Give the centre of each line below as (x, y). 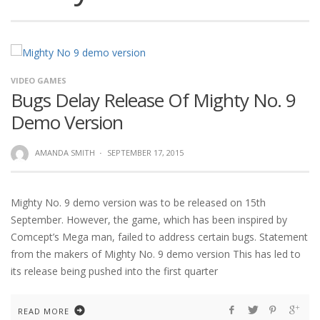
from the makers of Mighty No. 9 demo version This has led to (156, 254)
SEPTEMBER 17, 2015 (145, 153)
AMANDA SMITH (65, 153)
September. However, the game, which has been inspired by (149, 219)
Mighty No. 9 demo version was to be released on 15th (138, 202)
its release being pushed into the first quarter (114, 271)
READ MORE (44, 311)
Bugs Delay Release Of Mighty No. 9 (153, 100)
